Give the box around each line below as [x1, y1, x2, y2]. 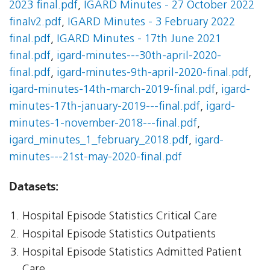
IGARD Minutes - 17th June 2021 [57, 34, 221, 46]
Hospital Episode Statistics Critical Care [22, 211, 218, 223]
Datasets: [9, 180, 58, 194]
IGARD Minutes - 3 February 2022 [67, 17, 235, 29]
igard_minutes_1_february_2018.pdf [9, 135, 189, 147]
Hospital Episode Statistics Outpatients [22, 229, 216, 241]
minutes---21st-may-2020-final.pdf [9, 152, 182, 164]
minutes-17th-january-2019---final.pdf [9, 101, 200, 113]
